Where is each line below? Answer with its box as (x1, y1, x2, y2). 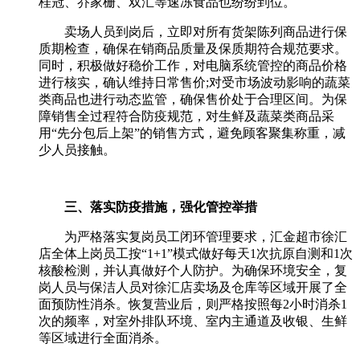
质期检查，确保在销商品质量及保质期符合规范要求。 (39, 42, 347, 55)
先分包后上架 (57, 126, 134, 140)
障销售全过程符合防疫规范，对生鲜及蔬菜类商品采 (39, 109, 334, 123)
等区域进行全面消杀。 (39, 331, 167, 345)
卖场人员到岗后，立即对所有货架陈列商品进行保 (64, 25, 347, 39)
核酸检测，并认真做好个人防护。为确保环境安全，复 (39, 264, 347, 277)
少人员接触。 (39, 143, 116, 157)
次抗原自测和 (256, 247, 333, 260)
